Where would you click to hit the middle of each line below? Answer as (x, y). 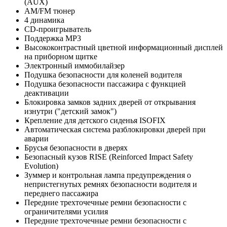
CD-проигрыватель (58, 29)
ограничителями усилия (66, 212)
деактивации (47, 93)
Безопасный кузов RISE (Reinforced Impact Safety (109, 157)
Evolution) (41, 166)
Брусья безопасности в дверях (76, 148)
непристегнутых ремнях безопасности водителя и (111, 184)
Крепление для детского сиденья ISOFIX (95, 121)
